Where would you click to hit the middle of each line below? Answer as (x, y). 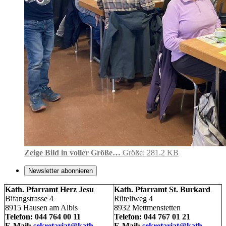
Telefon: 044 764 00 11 (43, 216)
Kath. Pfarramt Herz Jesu (49, 189)
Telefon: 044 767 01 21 (152, 216)
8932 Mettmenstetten (147, 207)
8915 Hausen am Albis (41, 207)
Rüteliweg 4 (133, 198)
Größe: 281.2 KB (151, 152)
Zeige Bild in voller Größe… (72, 152)
